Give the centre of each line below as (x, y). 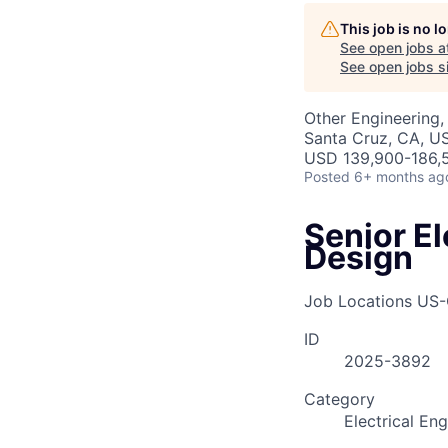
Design (358, 257)
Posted (327, 176)
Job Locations (358, 301)
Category (339, 399)
